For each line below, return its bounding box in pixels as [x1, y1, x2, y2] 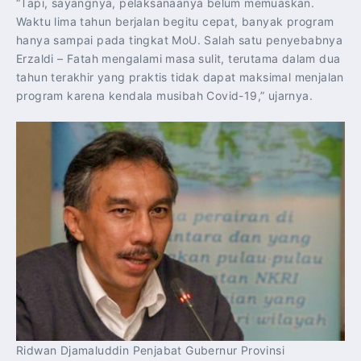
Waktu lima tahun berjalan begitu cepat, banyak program [16, 15, 334, 29]
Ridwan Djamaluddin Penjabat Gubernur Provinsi [16, 342, 284, 357]
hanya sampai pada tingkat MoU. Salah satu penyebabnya [16, 33, 343, 48]
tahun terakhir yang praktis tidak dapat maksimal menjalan [16, 70, 344, 85]
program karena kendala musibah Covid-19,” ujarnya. [16, 89, 313, 103]
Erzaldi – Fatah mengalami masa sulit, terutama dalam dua [16, 52, 341, 66]
